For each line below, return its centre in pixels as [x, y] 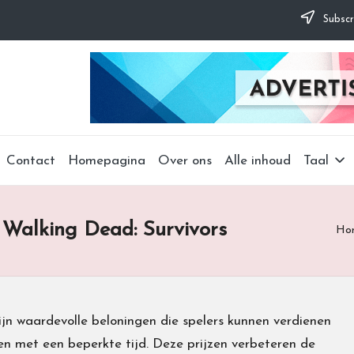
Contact [31, 160]
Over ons [185, 160]
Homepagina [107, 160]
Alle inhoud [258, 160]
